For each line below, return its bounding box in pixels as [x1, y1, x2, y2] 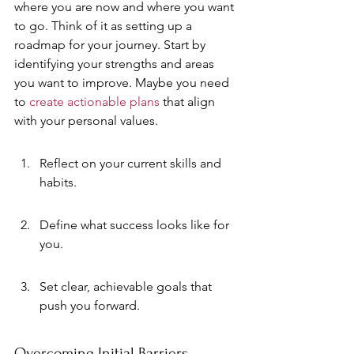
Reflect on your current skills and [40, 156, 224, 171]
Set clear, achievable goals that [40, 279, 215, 294]
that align [160, 94, 218, 109]
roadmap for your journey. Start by [14, 37, 209, 52]
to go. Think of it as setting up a [14, 18, 195, 33]
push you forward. [40, 298, 140, 313]
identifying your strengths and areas [14, 56, 217, 71]
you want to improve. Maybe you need [14, 75, 232, 90]
